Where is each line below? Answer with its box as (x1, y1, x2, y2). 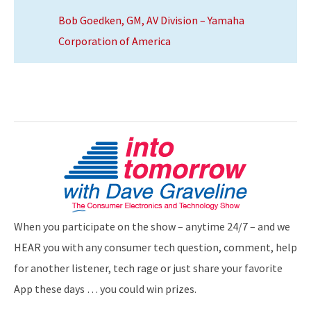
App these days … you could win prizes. (14, 281, 196, 296)
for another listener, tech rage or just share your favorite (14, 260, 283, 275)
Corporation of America (58, 33, 171, 48)
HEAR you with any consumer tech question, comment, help (14, 239, 297, 254)
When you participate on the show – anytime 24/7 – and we (14, 219, 290, 233)
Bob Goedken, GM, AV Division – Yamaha (58, 12, 244, 27)
